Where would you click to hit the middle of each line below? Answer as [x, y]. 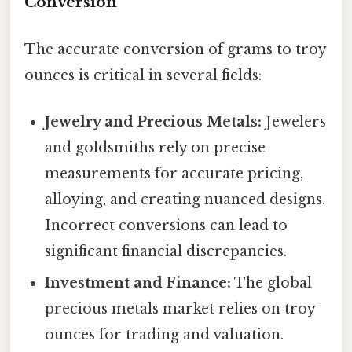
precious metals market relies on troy [180, 308]
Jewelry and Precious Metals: [154, 121]
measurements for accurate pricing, [174, 173]
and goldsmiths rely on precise [156, 147]
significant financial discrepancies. [166, 251]
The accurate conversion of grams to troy [175, 49]
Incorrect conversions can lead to [167, 225]
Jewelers [294, 121]
